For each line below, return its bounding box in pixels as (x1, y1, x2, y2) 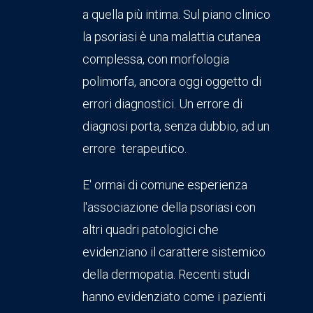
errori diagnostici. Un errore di (82, 96, 242, 112)
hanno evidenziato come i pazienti (82, 289, 265, 305)
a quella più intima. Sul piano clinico (82, 7, 270, 22)
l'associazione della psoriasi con (82, 200, 256, 215)
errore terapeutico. (82, 141, 187, 156)
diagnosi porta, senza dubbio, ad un (82, 119, 270, 134)
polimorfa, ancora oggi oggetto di (82, 74, 261, 89)
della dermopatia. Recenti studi (82, 267, 249, 282)
